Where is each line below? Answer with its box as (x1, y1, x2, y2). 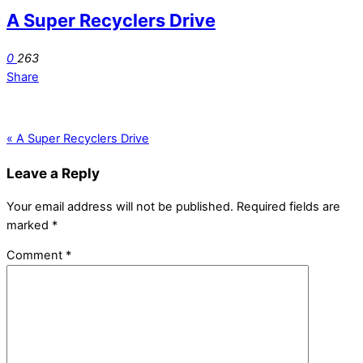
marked (6, 217, 52, 233)
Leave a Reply (6, 164, 100, 181)
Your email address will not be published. (6, 199, 233, 214)
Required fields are (237, 199, 340, 214)
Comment (6, 248, 66, 263)
